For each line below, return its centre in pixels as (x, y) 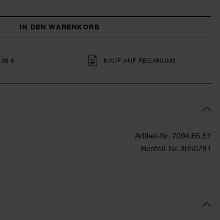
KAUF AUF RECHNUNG (140, 60)
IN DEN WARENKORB (60, 27)
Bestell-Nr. (160, 148)
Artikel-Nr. (152, 135)
